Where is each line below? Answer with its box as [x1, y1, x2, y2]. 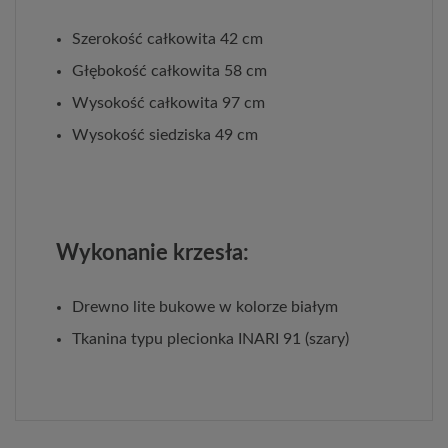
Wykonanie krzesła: [56, 241, 249, 264]
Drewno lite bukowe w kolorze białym [72, 298, 338, 315]
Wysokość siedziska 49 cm [72, 126, 258, 143]
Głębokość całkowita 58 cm [72, 62, 267, 79]
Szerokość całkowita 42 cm [72, 30, 263, 47]
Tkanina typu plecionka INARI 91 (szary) [72, 330, 349, 347]
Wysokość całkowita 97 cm [72, 94, 265, 111]
